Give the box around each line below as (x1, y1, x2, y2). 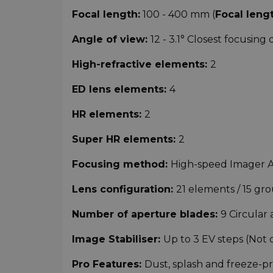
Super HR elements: (72, 133, 179, 145)
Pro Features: (72, 258, 144, 270)
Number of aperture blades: (72, 208, 221, 220)
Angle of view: (72, 33, 151, 45)
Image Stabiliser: (72, 233, 163, 245)
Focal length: (72, 8, 140, 20)
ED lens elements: (72, 83, 169, 95)
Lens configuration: (72, 183, 176, 195)
